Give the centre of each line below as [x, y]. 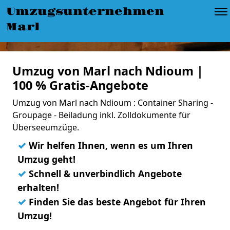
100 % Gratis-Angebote [80, 85]
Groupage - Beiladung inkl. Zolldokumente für [101, 115]
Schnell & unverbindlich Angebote [104, 174]
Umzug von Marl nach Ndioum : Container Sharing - [113, 103]
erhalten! [38, 187]
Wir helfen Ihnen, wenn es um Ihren [110, 145]
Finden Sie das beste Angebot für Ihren [116, 202]
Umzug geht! [46, 159]
